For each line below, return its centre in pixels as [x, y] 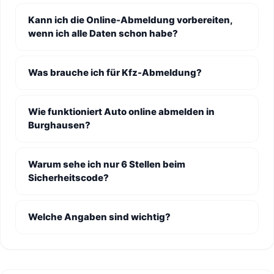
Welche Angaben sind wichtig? [99, 217]
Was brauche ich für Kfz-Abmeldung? [115, 72]
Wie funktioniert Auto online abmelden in [121, 112]
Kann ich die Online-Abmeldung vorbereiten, [130, 20]
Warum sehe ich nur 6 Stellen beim [107, 164]
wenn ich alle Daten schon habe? [103, 33]
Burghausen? [59, 125]
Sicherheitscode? [68, 178]
